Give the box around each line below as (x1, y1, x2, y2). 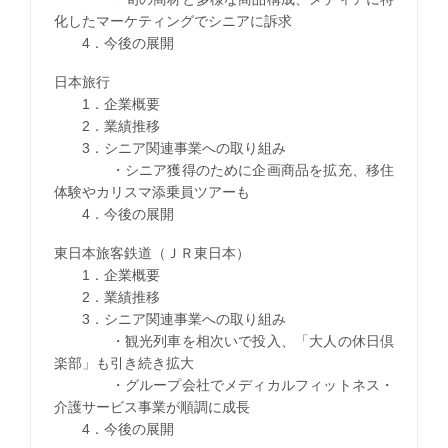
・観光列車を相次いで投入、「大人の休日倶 (53, 333, 395, 350)
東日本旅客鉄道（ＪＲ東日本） (53, 245, 250, 262)
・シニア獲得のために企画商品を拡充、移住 (53, 162, 395, 179)
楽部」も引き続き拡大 (53, 355, 194, 372)
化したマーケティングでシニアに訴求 (53, 12, 292, 29)
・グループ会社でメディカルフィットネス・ (53, 377, 395, 394)
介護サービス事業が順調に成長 (53, 399, 250, 416)
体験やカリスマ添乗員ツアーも (53, 184, 250, 201)
